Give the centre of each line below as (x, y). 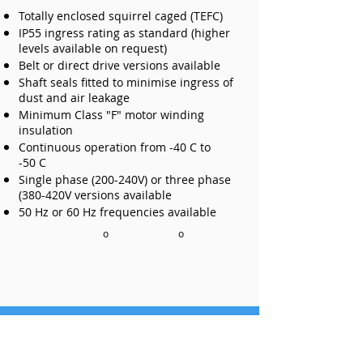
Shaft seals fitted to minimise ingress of (126, 82)
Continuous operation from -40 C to (115, 147)
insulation (46, 130)
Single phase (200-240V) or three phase (125, 179)
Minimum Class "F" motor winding (111, 115)
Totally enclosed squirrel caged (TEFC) (121, 16)
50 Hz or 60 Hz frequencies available (117, 212)
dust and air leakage (74, 98)
